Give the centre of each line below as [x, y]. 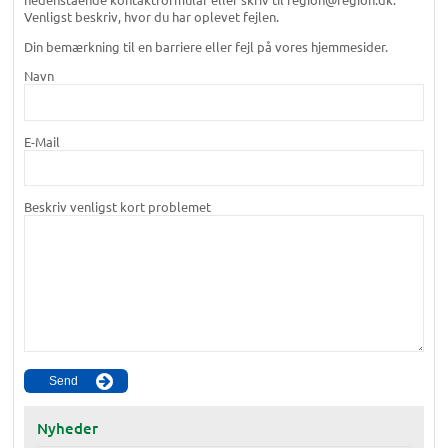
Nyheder [67, 427]
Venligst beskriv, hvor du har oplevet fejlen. [151, 16]
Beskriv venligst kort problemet [117, 206]
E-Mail [41, 141]
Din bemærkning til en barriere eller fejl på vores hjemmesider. [205, 46]
